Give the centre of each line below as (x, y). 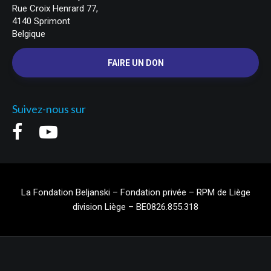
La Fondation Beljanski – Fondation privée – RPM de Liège (135, 192)
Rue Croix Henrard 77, (55, 8)
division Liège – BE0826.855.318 (135, 207)
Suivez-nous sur (49, 109)
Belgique (29, 34)
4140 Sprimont (41, 21)
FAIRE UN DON (135, 63)
